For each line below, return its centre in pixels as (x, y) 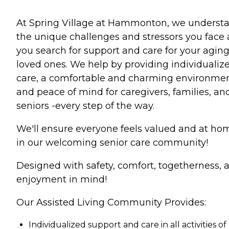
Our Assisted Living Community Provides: (111, 202)
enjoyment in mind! (62, 179)
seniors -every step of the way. (85, 106)
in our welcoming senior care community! (112, 143)
